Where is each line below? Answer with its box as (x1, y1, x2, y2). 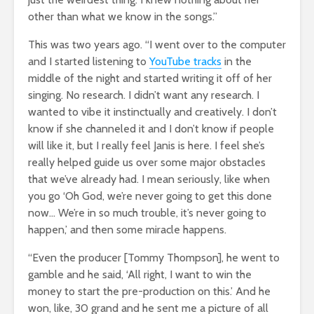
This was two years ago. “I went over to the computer (28, 37, 286, 51)
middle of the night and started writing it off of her (28, 71, 272, 85)
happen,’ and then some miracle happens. (28, 222, 226, 236)
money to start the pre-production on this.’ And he (28, 284, 271, 298)
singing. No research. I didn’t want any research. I (28, 88, 259, 102)
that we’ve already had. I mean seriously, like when (28, 172, 270, 186)
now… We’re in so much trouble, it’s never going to (28, 205, 266, 219)
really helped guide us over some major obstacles (28, 155, 266, 169)
